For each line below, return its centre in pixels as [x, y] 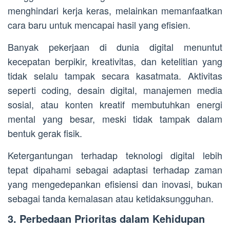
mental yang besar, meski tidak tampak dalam [115, 119]
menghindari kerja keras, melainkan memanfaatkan [115, 11]
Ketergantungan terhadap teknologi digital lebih [115, 155]
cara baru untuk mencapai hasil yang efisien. [99, 25]
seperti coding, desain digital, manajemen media [115, 90]
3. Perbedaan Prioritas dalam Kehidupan [106, 219]
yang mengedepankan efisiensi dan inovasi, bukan [115, 184]
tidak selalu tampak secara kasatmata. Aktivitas [115, 76]
